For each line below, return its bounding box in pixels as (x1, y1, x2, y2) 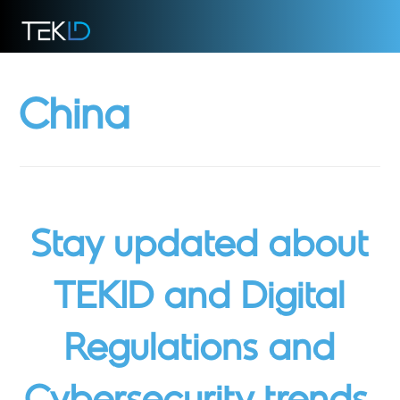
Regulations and (64, 333, 336, 368)
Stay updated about (30, 229, 370, 264)
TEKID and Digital (54, 281, 346, 316)
